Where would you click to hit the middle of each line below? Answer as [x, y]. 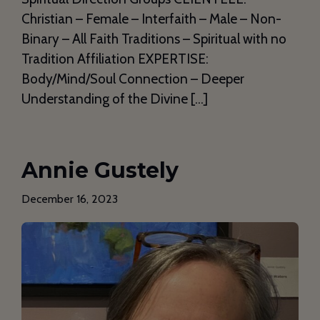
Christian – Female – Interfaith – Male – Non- [151, 19]
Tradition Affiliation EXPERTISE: [115, 59]
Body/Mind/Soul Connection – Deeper [133, 79]
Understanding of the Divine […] [115, 99]
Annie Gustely [100, 171]
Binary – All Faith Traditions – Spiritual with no [154, 39]
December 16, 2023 [70, 199]
